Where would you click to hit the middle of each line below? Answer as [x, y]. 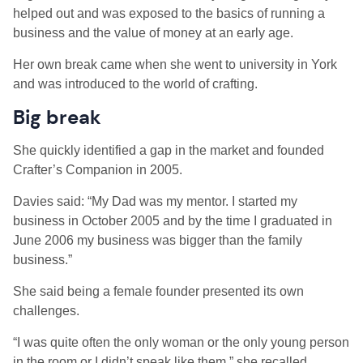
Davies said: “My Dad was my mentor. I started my [155, 201]
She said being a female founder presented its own [158, 291]
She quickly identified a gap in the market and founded [169, 150]
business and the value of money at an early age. [153, 33]
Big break [57, 117]
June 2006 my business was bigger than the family [158, 240]
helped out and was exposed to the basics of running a [169, 13]
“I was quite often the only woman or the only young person [181, 342]
